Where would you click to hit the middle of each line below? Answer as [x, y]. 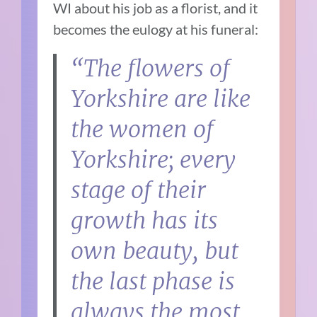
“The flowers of [151, 68]
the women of [143, 129]
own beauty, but [155, 251]
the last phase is [153, 281]
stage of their [139, 190]
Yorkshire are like [161, 99]
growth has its [145, 220]
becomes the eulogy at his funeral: [156, 29]
